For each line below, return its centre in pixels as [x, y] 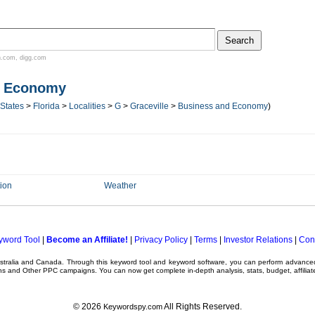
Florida [46, 106]
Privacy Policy [161, 240]
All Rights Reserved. [202, 307]
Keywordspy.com [133, 307]
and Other [24, 270]
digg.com [33, 58]
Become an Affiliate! [87, 240]
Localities [87, 106]
